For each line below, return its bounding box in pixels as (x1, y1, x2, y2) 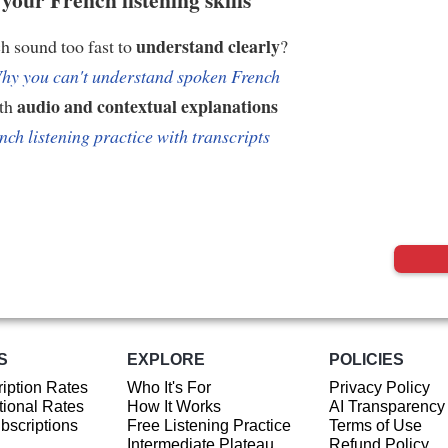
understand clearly (135, 32, 280, 59)
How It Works (126, 398, 221, 416)
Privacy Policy (328, 379, 430, 397)
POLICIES (328, 350, 404, 368)
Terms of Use (328, 417, 422, 435)
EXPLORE (126, 350, 205, 368)
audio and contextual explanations (16, 92, 278, 119)
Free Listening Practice (126, 417, 291, 435)
